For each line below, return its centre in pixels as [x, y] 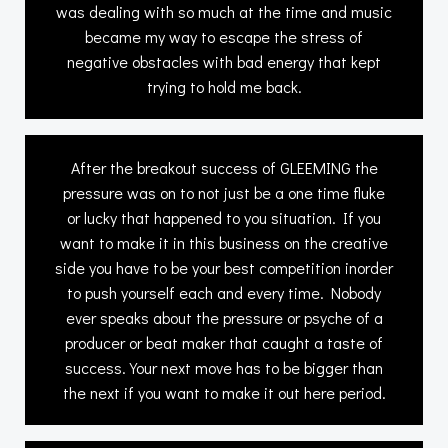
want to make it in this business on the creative [224, 242]
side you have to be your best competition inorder [224, 267]
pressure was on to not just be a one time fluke [224, 192]
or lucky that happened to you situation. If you [224, 217]
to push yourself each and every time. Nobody [224, 292]
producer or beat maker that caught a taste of [224, 342]
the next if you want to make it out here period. [224, 392]
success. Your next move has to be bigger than [224, 367]
